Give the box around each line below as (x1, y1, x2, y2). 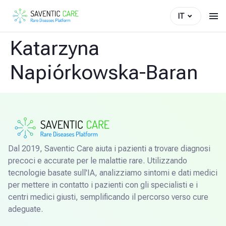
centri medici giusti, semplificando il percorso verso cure (8, 192, 208, 202)
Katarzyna (10, 36, 99, 60)
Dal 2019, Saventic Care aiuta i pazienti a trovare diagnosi (8, 144, 210, 153)
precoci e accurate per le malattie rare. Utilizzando (8, 156, 187, 165)
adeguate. (8, 204, 43, 214)
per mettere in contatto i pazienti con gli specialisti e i (8, 180, 198, 190)
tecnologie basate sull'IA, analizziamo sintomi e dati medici (8, 168, 217, 178)
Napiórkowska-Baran (10, 61, 198, 84)
